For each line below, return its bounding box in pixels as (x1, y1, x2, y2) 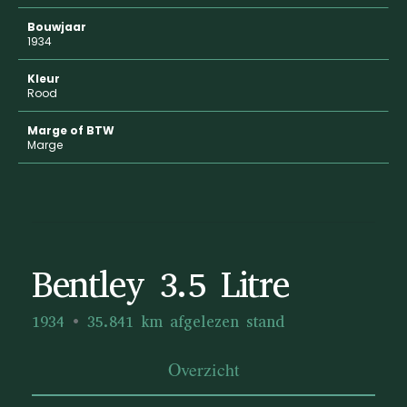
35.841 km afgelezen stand (87, 312, 284, 333)
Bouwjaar (27, 19, 86, 35)
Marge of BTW (27, 123, 114, 138)
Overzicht (167, 357, 240, 382)
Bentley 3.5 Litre (32, 261, 289, 309)
